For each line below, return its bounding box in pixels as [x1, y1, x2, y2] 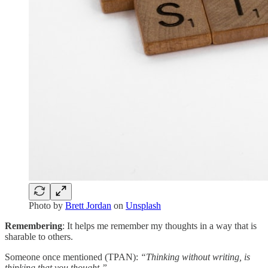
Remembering [5, 220, 62, 231]
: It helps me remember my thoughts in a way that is [62, 220, 257, 231]
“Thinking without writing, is [141, 251, 250, 262]
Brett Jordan [65, 200, 111, 211]
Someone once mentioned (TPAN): [5, 251, 141, 262]
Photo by [29, 200, 65, 211]
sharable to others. [5, 231, 73, 242]
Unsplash [126, 200, 161, 211]
